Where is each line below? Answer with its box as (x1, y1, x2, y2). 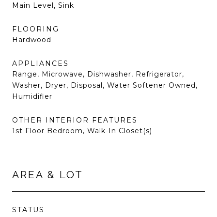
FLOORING (12, 25, 59, 33)
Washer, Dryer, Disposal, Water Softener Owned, (12, 81, 198, 90)
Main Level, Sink (12, 1, 74, 10)
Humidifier (12, 92, 52, 101)
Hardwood (12, 35, 51, 44)
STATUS (12, 205, 45, 214)
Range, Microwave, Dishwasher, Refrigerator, (12, 70, 184, 78)
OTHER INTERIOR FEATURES (12, 116, 138, 124)
